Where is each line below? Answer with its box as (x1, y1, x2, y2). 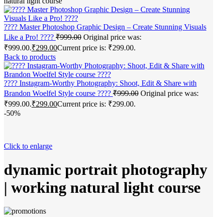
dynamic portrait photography (4, 161, 207, 179)
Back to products (4, 52, 56, 61)
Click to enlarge (4, 141, 52, 150)
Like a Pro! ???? (4, 32, 56, 41)
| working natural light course (4, 179, 201, 197)
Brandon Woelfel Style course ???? (4, 89, 113, 97)
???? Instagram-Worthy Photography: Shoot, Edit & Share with (4, 78, 197, 87)
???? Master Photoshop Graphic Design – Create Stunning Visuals (4, 22, 206, 31)
